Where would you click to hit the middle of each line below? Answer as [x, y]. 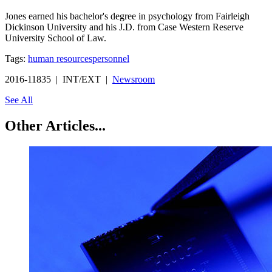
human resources [60, 58]
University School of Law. [56, 38]
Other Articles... [55, 125]
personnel [111, 58]
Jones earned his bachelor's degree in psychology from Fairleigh [127, 16]
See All [19, 100]
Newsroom [134, 79]
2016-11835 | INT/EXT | [59, 79]
